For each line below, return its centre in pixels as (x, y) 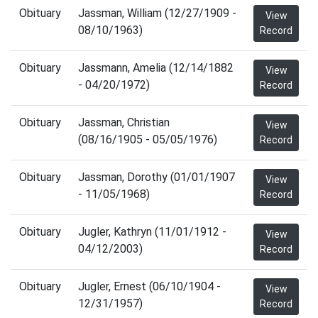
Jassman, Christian (124, 122)
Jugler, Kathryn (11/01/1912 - (152, 232)
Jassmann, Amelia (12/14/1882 (156, 68)
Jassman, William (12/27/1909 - (157, 13)
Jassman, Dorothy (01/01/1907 (157, 177)
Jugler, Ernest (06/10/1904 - (149, 286)
